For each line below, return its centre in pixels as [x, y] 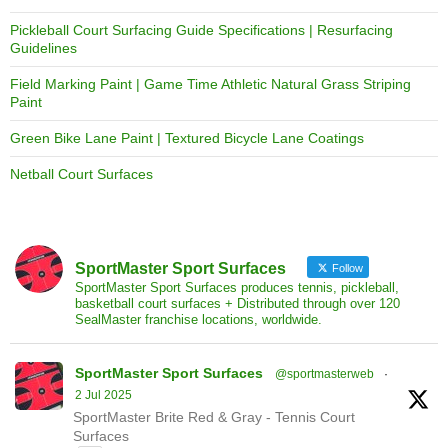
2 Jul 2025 [103, 394]
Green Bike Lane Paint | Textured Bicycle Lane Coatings [187, 137]
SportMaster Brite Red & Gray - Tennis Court [214, 416]
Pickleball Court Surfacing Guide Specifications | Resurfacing [201, 29]
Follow [346, 267]
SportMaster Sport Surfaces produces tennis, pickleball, [237, 287]
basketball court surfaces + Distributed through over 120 [237, 303]
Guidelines [43, 47]
